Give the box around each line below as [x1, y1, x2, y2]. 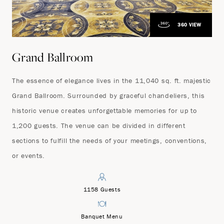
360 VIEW [177, 21, 201, 28]
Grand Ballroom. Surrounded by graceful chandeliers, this [12, 90, 205, 100]
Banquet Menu [81, 212, 123, 220]
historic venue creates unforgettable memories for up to [12, 105, 197, 115]
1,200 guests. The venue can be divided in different [12, 120, 185, 130]
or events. [12, 150, 45, 160]
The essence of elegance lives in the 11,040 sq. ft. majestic [12, 75, 211, 85]
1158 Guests [83, 185, 121, 193]
